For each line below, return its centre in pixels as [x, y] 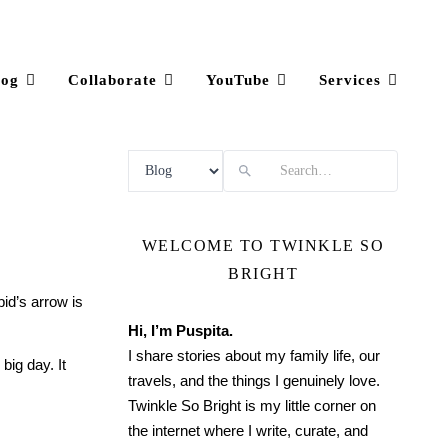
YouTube [238, 80]
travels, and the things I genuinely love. [254, 380]
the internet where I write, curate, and [248, 430]
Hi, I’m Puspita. [180, 330]
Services [350, 80]
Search [150, 157]
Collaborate [112, 80]
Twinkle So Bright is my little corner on [252, 405]
